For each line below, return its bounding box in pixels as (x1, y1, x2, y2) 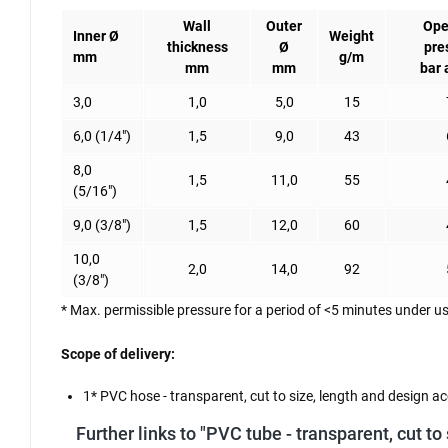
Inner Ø (73, 28, 119, 45)
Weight (329, 28, 374, 45)
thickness (166, 39, 228, 56)
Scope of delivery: (61, 346, 175, 363)
